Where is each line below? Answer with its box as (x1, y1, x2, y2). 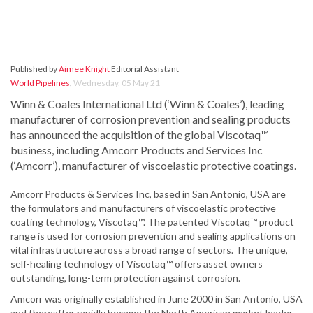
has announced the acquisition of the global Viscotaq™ (10, 128, 269, 142)
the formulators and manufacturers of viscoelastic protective (10, 202, 276, 214)
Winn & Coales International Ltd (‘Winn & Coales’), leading (10, 97, 284, 111)
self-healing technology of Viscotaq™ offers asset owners (10, 258, 263, 270)
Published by (10, 64, 59, 75)
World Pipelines (10, 78, 70, 89)
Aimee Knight (59, 64, 110, 75)
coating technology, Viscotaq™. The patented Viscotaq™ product (10, 216, 294, 228)
